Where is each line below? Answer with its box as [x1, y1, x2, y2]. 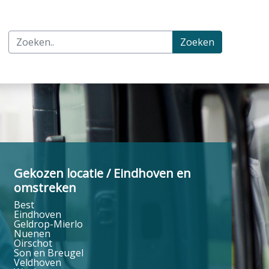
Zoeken [180, 35, 214, 49]
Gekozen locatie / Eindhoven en [13, 165, 191, 181]
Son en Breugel [13, 246, 83, 259]
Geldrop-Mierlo [13, 217, 83, 231]
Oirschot [13, 236, 52, 250]
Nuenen [13, 226, 50, 240]
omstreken [13, 179, 76, 196]
